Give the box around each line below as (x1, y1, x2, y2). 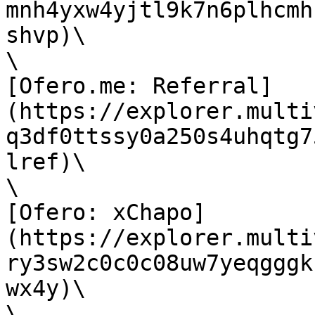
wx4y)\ (6, 276, 86, 301)
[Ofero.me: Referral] (6, 73, 273, 98)
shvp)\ (6, 22, 86, 48)
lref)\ (6, 149, 86, 174)
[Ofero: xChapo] (6, 200, 206, 225)
